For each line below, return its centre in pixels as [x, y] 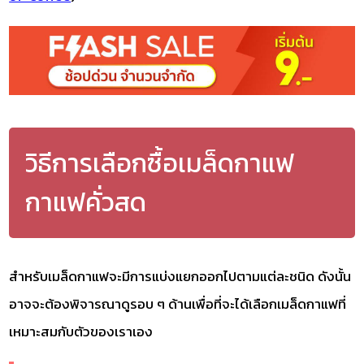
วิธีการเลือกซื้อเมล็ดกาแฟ [160, 163]
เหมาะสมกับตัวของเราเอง [81, 331]
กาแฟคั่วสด [86, 202]
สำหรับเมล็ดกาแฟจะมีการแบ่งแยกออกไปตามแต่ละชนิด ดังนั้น [180, 276]
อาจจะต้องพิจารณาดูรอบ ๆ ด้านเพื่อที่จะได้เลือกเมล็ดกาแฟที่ [178, 303]
